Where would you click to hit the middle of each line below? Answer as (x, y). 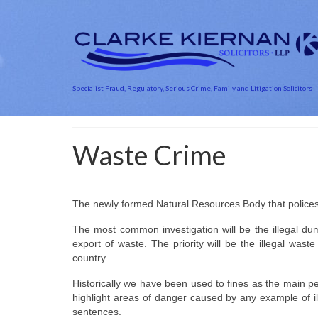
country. (90, 258)
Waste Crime (149, 155)
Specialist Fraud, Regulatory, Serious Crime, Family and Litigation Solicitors (192, 88)
